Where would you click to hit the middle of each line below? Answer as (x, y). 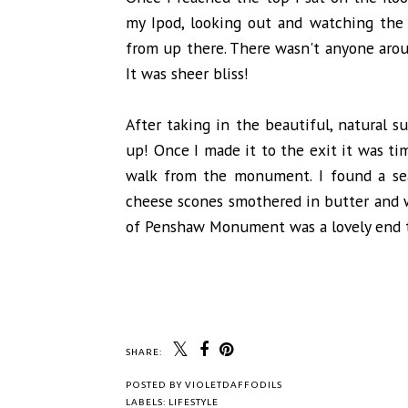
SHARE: (144, 352)
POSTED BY (155, 385)
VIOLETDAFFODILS (234, 385)
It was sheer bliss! (187, 74)
